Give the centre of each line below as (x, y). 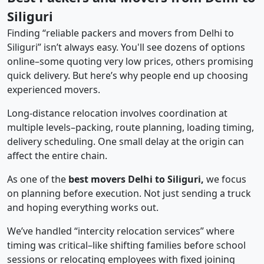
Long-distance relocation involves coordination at (117, 113)
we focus (225, 179)
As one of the (38, 179)
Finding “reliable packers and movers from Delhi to (121, 33)
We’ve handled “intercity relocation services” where (121, 231)
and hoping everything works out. (83, 208)
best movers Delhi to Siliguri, (136, 179)
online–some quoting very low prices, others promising (130, 62)
